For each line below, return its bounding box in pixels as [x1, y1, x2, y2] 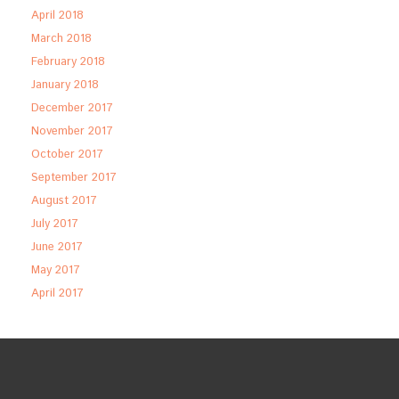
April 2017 [31, 285, 84, 303]
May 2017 [31, 262, 80, 280]
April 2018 [31, 7, 84, 25]
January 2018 [31, 77, 99, 94]
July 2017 [31, 216, 78, 233]
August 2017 [31, 192, 97, 210]
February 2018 [31, 53, 105, 71]
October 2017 [31, 146, 103, 164]
